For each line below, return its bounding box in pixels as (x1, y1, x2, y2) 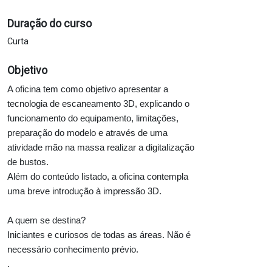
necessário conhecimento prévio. (7, 244, 138, 254)
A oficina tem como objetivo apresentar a (7, 84, 168, 94)
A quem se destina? (7, 215, 86, 225)
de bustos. (7, 157, 49, 167)
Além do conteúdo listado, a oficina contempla (7, 171, 188, 182)
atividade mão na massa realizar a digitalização (7, 142, 194, 152)
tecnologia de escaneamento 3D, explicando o (7, 98, 189, 109)
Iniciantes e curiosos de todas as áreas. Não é (7, 229, 191, 240)
